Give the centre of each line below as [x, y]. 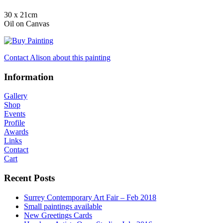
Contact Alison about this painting [57, 57]
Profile [14, 123]
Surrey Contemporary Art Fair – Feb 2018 [90, 197]
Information [29, 77]
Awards [16, 132]
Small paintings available [63, 206]
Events [15, 114]
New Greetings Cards [58, 215]
